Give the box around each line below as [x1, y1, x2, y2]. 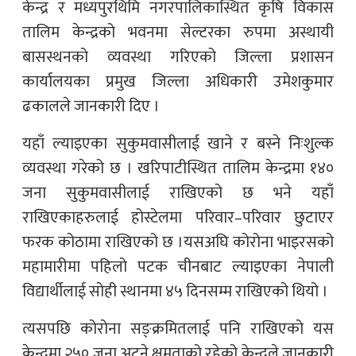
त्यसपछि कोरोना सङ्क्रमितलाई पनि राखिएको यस [22, 315, 334, 342]
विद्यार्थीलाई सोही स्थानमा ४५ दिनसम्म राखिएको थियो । [22, 278, 328, 305]
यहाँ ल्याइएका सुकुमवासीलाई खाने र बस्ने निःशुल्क [22, 130, 334, 157]
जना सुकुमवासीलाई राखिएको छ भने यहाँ [22, 180, 334, 207]
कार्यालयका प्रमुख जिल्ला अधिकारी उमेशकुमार [22, 68, 334, 95]
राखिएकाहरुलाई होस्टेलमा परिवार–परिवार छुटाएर [22, 204, 334, 231]
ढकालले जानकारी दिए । [22, 93, 160, 120]
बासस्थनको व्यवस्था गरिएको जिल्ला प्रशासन [22, 44, 334, 71]
